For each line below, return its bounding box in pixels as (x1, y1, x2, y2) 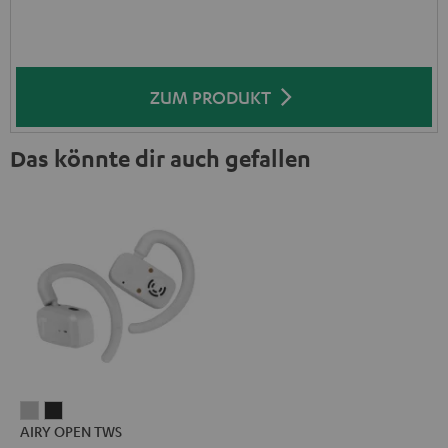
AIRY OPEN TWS (20, 422, 122, 440)
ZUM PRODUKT (149, 86, 271, 108)
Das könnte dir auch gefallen (10, 144, 311, 172)
